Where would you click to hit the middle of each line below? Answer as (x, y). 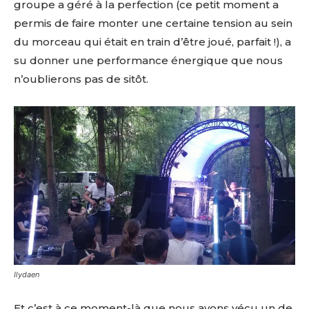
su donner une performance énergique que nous (148, 61)
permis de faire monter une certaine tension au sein (153, 23)
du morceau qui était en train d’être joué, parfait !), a (152, 42)
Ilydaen (27, 274)
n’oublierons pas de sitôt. (81, 79)
